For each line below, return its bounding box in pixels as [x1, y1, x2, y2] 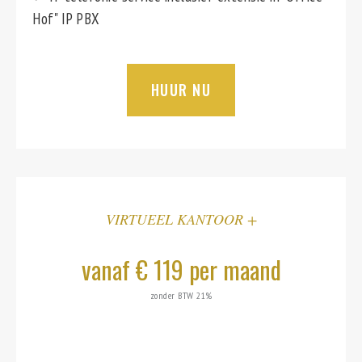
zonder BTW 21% [149, 289, 213, 301]
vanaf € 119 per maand [81, 251, 281, 288]
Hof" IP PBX [32, 9, 100, 28]
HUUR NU [150, 79, 212, 100]
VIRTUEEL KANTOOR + [105, 209, 257, 229]
